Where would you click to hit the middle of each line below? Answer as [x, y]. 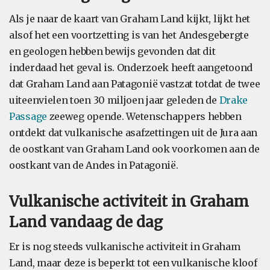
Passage [28, 116]
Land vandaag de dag [86, 222]
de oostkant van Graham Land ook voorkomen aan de [134, 149]
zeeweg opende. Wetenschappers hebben [144, 116]
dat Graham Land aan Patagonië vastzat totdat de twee [135, 84]
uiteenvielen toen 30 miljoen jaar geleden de [114, 100]
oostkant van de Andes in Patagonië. [94, 165]
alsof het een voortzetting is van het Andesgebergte [129, 35]
